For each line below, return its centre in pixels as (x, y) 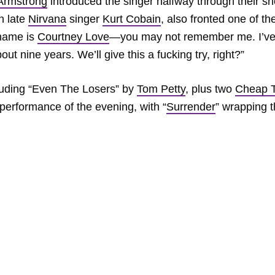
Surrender (191, 107)
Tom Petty (161, 89)
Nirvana (47, 19)
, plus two (210, 89)
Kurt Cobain (132, 19)
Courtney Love (73, 37)
